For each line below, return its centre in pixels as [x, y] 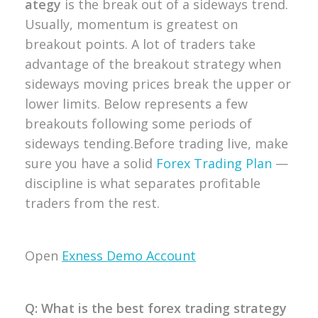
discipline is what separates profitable [143, 183]
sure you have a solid [91, 163]
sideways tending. [79, 143]
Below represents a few [176, 103]
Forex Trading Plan [214, 163]
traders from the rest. [92, 203]
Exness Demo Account [129, 255]
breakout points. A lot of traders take [140, 44]
